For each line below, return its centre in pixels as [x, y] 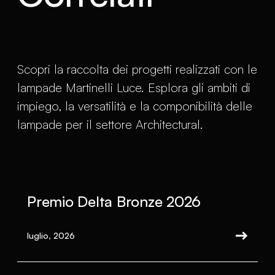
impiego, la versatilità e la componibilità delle [135, 106]
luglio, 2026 [51, 236]
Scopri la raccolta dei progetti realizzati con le [137, 69]
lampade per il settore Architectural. [110, 125]
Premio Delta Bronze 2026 [114, 202]
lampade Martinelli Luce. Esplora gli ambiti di [134, 88]
